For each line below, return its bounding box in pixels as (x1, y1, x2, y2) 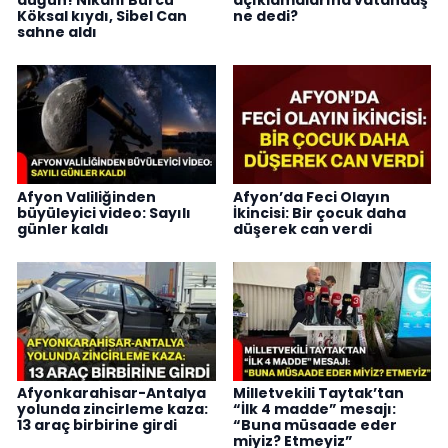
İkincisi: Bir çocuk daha (232, 202, 406, 223)
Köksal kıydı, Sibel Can (17, 5, 187, 26)
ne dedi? (232, 5, 298, 26)
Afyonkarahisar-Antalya (17, 383, 206, 404)
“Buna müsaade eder (232, 415, 397, 436)
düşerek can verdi (232, 218, 372, 239)
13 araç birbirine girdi (17, 415, 177, 436)
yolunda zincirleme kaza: (17, 399, 208, 420)
